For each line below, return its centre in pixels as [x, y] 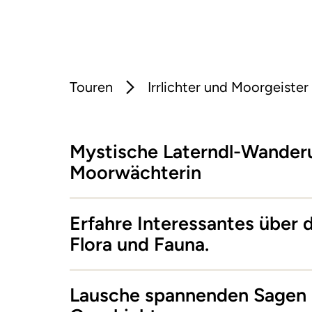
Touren [91, 87]
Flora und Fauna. [139, 244]
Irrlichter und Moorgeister [228, 87]
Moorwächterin [135, 173]
